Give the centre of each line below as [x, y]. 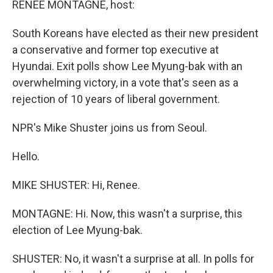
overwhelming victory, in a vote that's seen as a [125, 83]
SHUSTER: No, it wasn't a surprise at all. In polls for [133, 259]
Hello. [26, 156]
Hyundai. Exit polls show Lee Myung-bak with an [127, 66]
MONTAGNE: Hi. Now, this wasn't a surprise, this [127, 214]
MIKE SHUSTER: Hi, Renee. [76, 185]
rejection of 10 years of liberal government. [116, 99]
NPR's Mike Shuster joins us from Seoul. [110, 128]
